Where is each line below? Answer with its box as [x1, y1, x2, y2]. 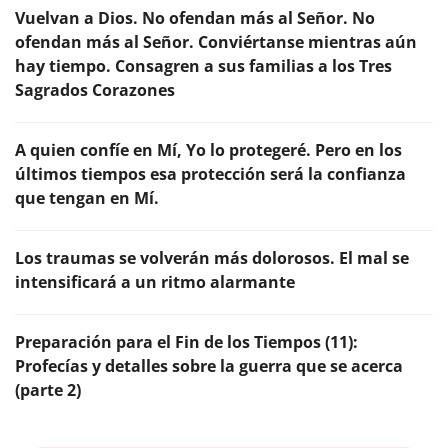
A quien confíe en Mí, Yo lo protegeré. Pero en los [15, 138, 402, 161]
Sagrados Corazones [15, 78, 175, 101]
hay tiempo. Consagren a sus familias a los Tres [15, 54, 392, 77]
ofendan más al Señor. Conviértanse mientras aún [15, 30, 417, 53]
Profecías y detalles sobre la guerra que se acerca [15, 354, 403, 377]
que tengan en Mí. [15, 186, 159, 209]
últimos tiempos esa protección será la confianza [15, 162, 406, 185]
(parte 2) [15, 378, 81, 401]
